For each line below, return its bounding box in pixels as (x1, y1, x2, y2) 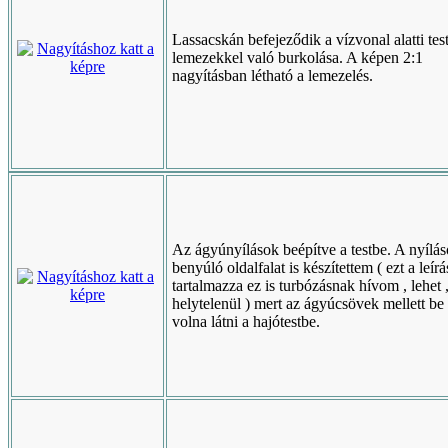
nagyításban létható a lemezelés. (172, 67, 373, 84)
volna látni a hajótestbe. (172, 313, 320, 330)
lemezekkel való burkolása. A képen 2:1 (172, 49, 423, 66)
